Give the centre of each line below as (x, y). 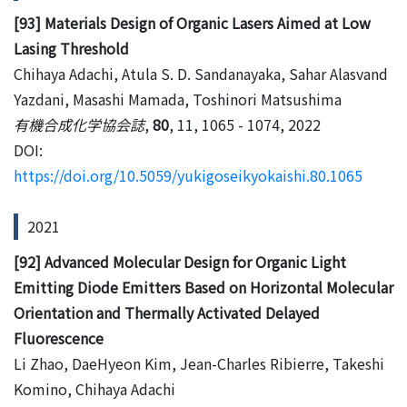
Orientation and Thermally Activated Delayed (167, 312)
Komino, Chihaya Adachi (94, 388)
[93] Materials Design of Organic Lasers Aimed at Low (192, 22)
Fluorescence (59, 338)
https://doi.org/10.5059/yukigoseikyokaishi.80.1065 (188, 175)
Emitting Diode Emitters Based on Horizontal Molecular (203, 287)
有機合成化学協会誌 (79, 124)
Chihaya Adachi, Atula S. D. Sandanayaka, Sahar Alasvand (201, 73)
